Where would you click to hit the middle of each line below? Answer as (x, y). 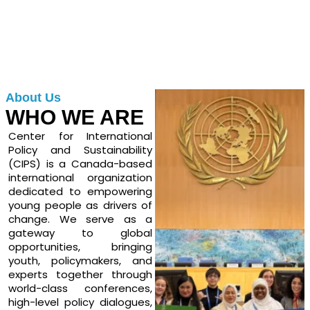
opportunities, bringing (80, 247)
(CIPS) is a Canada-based (80, 164)
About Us (33, 98)
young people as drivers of (80, 206)
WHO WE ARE (75, 118)
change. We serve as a (80, 219)
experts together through (80, 275)
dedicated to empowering (80, 192)
